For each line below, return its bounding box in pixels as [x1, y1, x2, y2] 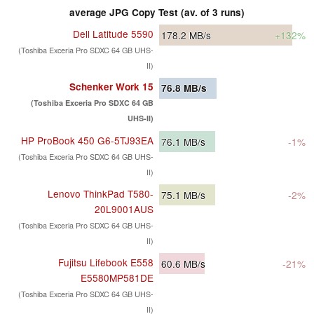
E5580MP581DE [81, 271, 153, 285]
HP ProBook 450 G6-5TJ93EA [21, 133, 153, 148]
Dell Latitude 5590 [73, 27, 153, 41]
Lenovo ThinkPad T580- [48, 186, 153, 201]
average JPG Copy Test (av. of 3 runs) [69, 6, 245, 20]
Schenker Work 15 [69, 80, 153, 94]
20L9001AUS [95, 202, 153, 217]
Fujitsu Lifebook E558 [58, 255, 153, 270]
